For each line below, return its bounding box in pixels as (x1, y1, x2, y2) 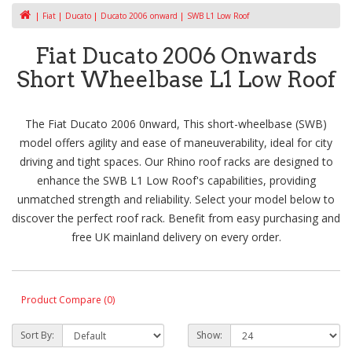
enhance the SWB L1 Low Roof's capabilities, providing (36, 173, 316, 189)
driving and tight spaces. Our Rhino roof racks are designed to (19, 154, 333, 170)
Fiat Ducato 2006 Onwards (35, 42, 317, 70)
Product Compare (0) (21, 292, 115, 306)
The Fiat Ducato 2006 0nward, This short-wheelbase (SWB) (25, 116, 327, 132)
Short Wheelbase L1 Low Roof (16, 66, 335, 93)
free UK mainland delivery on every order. (71, 229, 281, 245)
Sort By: (20, 328, 54, 343)
